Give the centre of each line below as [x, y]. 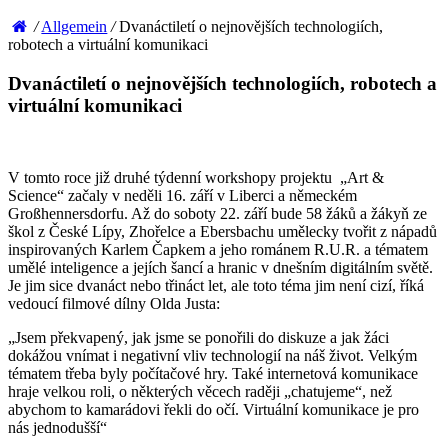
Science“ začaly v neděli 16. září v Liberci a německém [182, 196]
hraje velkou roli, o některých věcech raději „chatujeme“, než [200, 392]
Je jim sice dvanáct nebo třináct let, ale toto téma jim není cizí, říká [216, 286]
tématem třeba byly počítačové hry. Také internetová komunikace [213, 374]
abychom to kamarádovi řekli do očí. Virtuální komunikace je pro [213, 410]
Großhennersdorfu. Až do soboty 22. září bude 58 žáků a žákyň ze [217, 214]
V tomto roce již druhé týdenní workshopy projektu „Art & [196, 178]
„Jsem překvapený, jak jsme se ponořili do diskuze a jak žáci [198, 338]
